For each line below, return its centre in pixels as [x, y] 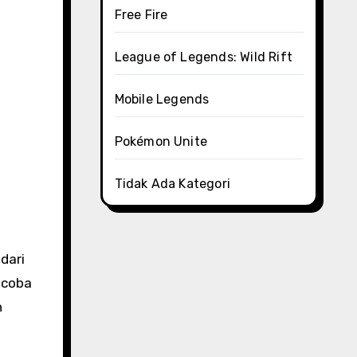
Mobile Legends [162, 99]
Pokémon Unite [161, 141]
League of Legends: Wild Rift [204, 57]
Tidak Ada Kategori [173, 184]
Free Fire [141, 15]
